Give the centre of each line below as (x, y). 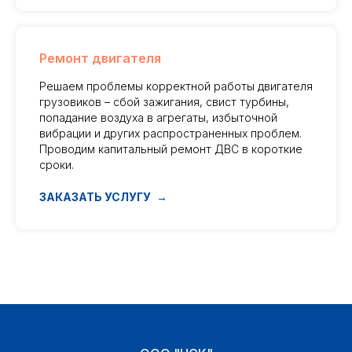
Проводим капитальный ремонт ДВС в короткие (171, 149)
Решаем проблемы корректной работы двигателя (176, 86)
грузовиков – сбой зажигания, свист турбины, (164, 102)
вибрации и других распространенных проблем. (170, 134)
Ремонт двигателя (100, 59)
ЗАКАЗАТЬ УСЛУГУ (95, 197)
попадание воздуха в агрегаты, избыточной (158, 118)
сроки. (57, 165)
